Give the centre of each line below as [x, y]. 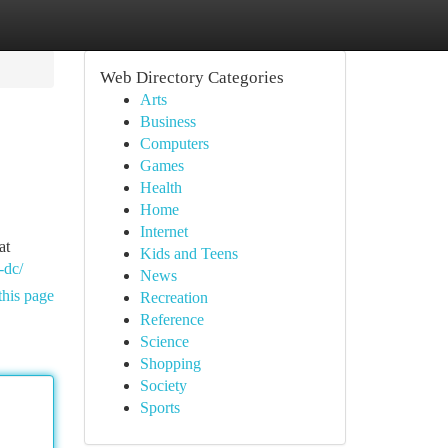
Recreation [173, 297]
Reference [171, 319]
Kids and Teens [188, 253]
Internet [163, 231]
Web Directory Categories [191, 77]
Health [160, 187]
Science [164, 341]
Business [167, 121]
